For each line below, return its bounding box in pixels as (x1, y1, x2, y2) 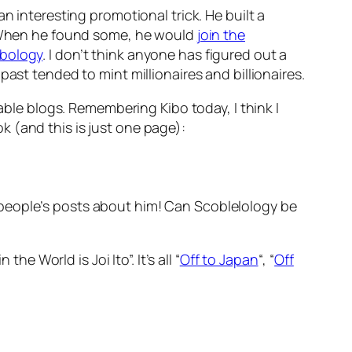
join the (196, 25, 245, 45)
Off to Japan (179, 250, 258, 269)
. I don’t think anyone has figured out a (42, 45, 288, 64)
